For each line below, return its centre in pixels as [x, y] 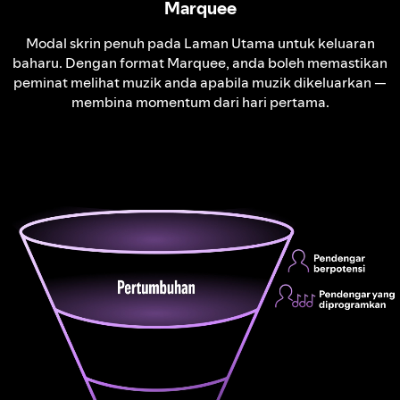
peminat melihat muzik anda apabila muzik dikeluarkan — [200, 82]
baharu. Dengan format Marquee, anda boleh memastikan [200, 62]
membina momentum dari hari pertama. [200, 102]
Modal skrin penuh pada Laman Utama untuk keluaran [200, 43]
